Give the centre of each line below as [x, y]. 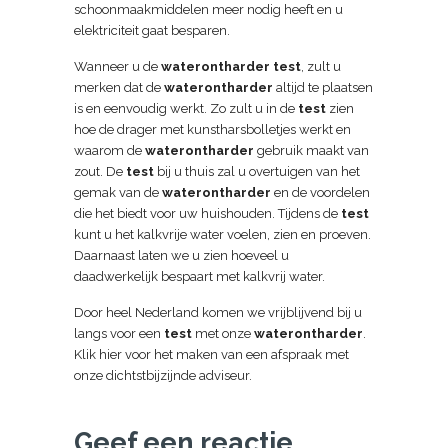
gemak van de [118, 192]
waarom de [109, 150]
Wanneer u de [117, 66]
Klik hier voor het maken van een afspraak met [211, 354]
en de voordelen [320, 192]
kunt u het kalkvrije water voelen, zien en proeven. [222, 234]
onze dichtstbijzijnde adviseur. [163, 375]
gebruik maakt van [311, 150]
